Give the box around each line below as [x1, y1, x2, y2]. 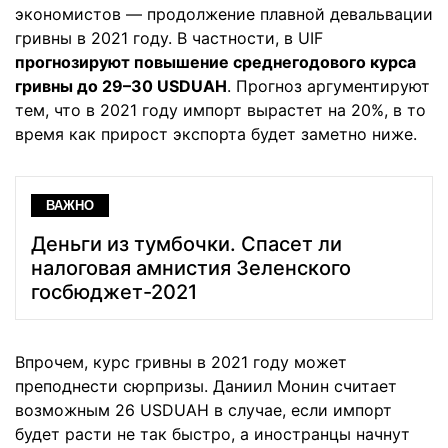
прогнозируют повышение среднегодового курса [15, 51, 416, 72]
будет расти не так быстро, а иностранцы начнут [15, 423, 410, 444]
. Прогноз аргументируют [227, 75, 430, 96]
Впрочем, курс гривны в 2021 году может [15, 351, 347, 372]
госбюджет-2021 [31, 279, 197, 304]
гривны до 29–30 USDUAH [15, 75, 227, 96]
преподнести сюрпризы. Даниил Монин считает [15, 375, 397, 396]
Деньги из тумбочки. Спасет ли [31, 231, 342, 256]
